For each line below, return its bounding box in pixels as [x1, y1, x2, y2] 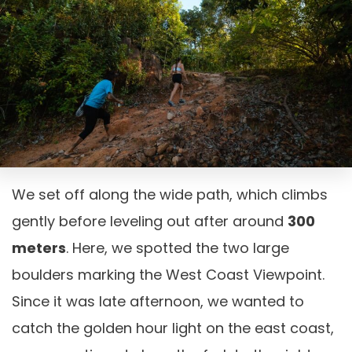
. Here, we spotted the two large [66, 238, 289, 258]
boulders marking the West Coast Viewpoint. [12, 265, 324, 285]
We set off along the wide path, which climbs [12, 185, 328, 205]
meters [12, 238, 66, 258]
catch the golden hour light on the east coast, [12, 318, 334, 339]
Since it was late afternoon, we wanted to [12, 291, 304, 312]
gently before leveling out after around [12, 211, 288, 232]
